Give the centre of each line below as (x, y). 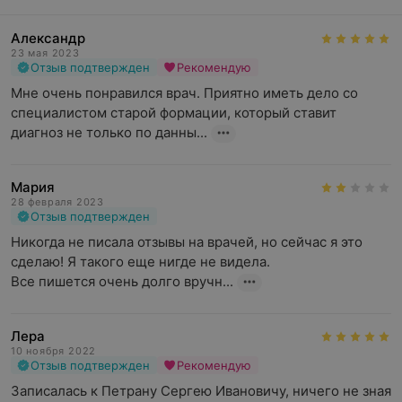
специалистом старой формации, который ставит (174, 113)
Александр (48, 38)
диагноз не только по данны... (109, 132)
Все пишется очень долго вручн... (122, 281)
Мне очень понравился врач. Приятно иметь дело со (184, 93)
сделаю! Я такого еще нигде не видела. (142, 262)
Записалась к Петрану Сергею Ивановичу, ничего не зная (201, 391)
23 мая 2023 (45, 53)
